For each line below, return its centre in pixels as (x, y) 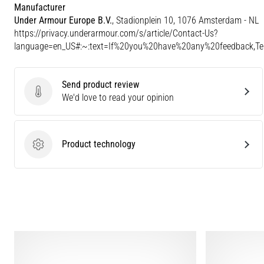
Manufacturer (40, 7)
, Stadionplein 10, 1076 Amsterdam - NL (185, 20)
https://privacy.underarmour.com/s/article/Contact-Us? (116, 33)
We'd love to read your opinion (118, 97)
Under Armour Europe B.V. (63, 20)
